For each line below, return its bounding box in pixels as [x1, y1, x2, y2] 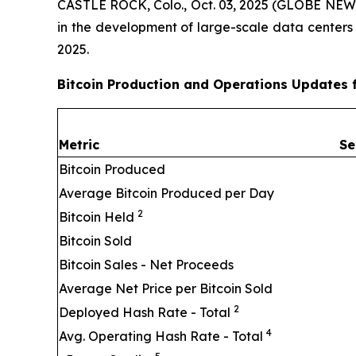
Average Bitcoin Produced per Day [59, 184, 274, 201]
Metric [59, 136, 99, 153]
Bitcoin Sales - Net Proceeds [59, 256, 234, 273]
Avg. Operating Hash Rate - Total [59, 327, 266, 344]
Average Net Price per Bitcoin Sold [59, 280, 273, 296]
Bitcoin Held [59, 208, 137, 225]
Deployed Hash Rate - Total [59, 304, 234, 320]
